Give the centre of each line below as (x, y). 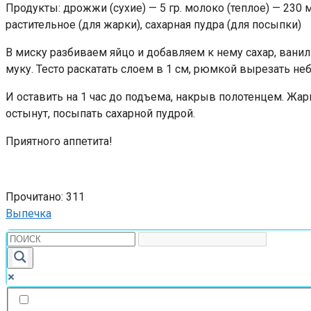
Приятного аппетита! (59, 141)
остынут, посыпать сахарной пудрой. (100, 113)
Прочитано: (34, 196)
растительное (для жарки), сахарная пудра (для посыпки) (153, 24)
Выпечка (28, 213)
